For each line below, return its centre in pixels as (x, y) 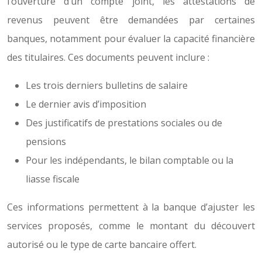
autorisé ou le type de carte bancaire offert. (102, 244)
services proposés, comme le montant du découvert (131, 226)
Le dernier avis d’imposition (86, 104)
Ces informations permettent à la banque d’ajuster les (131, 207)
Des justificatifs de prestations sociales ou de (124, 123)
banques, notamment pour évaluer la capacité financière (131, 39)
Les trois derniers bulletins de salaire (107, 85)
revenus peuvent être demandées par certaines (131, 20)
